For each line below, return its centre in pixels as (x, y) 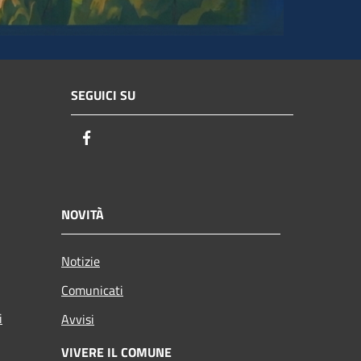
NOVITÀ (83, 215)
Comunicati (92, 290)
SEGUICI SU (103, 95)
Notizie (81, 261)
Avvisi (78, 320)
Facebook (125, 138)
